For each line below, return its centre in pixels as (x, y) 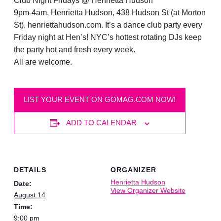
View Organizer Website (148, 191)
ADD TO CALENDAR (101, 123)
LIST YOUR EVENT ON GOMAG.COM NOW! (100, 100)
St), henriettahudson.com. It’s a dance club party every (108, 25)
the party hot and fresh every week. (74, 50)
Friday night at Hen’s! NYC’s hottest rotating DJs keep (108, 37)
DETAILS (30, 170)
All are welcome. (43, 62)
